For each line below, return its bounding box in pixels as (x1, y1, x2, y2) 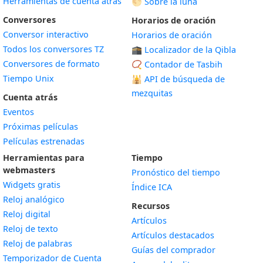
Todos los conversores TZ (3, 43, 104, 55)
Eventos (3, 106, 34, 117)
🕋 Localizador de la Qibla (131, 44, 236, 55)
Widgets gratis (3, 179, 60, 190)
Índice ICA (131, 181, 172, 193)
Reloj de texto (3, 223, 58, 234)
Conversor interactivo (3, 29, 89, 40)
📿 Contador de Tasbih (131, 59, 222, 70)
